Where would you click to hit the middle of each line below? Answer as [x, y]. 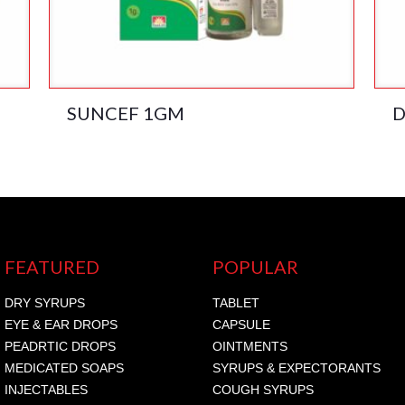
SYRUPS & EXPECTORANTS [296, 368]
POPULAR [255, 267]
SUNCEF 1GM [126, 113]
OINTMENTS [250, 347]
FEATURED [52, 267]
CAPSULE [241, 325]
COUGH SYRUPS [263, 390]
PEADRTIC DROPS [60, 347]
